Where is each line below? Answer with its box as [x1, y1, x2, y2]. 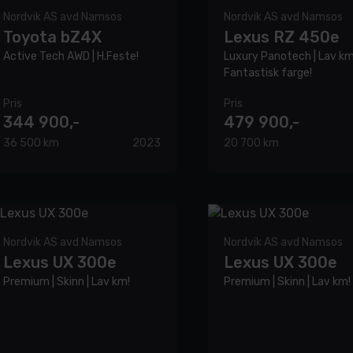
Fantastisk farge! [224, 65, 312, 80]
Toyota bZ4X [3, 27, 102, 46]
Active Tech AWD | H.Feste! [3, 49, 139, 63]
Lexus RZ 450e [224, 27, 340, 46]
